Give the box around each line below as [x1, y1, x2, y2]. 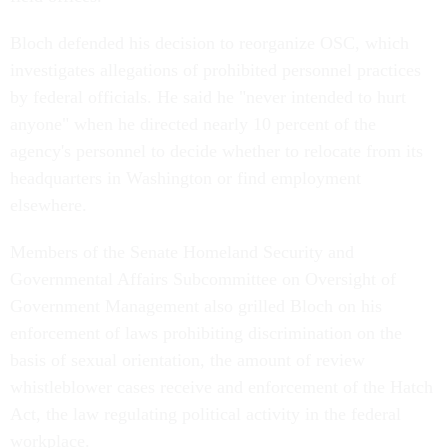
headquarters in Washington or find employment [10, 168, 361, 188]
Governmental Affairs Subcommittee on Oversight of [10, 269, 396, 289]
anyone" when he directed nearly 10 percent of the [10, 114, 376, 134]
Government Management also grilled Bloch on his [10, 296, 382, 316]
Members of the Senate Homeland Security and [10, 242, 354, 262]
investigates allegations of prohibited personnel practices [10, 60, 421, 80]
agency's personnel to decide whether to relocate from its [10, 141, 423, 161]
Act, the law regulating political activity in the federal [10, 404, 401, 424]
